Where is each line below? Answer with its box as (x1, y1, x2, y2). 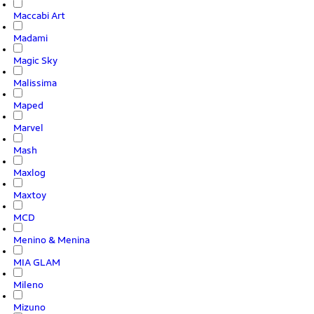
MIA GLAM (13, 257, 60, 268)
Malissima (13, 77, 57, 88)
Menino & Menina (13, 234, 90, 245)
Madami (13, 32, 48, 43)
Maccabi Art (13, 10, 65, 21)
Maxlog (13, 167, 46, 178)
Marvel (13, 122, 43, 133)
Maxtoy (13, 189, 46, 200)
